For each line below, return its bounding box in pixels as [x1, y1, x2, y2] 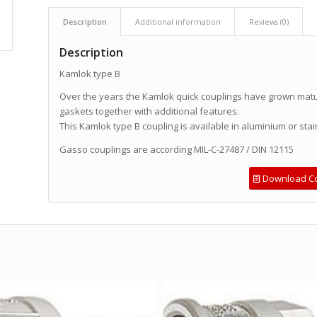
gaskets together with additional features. [59, 105, 240, 118]
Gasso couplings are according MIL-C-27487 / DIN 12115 [59, 142, 294, 156]
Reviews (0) [249, 16, 289, 28]
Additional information [135, 16, 221, 28]
